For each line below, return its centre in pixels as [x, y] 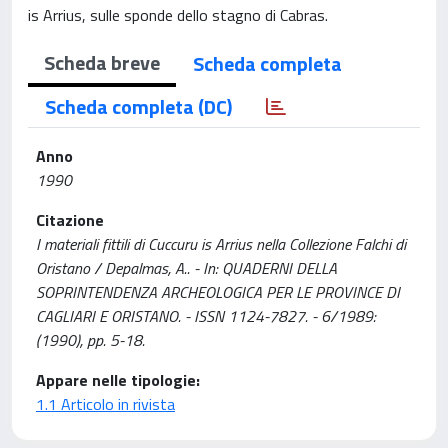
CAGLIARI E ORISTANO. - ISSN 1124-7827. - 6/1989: [206, 316]
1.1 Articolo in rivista [105, 404]
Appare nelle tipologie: [118, 380]
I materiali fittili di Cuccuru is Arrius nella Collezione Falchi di [221, 244]
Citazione [70, 220]
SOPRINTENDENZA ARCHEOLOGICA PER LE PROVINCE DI [218, 292]
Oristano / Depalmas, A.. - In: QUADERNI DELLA [186, 268]
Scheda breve [102, 62]
